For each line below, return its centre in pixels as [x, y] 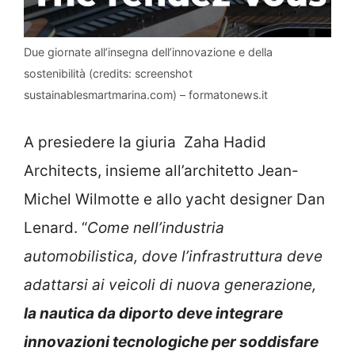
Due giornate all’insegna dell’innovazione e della [148, 52]
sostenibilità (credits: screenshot [108, 74]
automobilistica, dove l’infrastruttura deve [173, 256]
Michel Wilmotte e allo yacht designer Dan [174, 199]
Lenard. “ [55, 227]
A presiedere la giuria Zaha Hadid [145, 142]
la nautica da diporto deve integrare [153, 313]
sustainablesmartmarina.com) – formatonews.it [146, 95]
